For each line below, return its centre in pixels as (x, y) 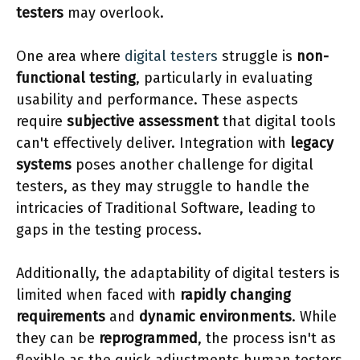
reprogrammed (148, 339)
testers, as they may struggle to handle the (163, 187)
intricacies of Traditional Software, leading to (166, 209)
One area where (70, 57)
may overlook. (114, 13)
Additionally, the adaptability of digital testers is (178, 274)
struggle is (257, 57)
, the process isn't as (267, 339)
